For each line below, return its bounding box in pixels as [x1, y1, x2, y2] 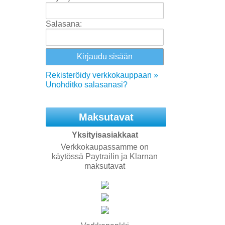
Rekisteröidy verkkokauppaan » [46, 71, 158, 79]
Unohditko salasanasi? [46, 80, 128, 89]
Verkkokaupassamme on [61, 143, 149, 151]
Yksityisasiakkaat [71, 131, 138, 139]
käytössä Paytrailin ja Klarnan [52, 152, 158, 161]
